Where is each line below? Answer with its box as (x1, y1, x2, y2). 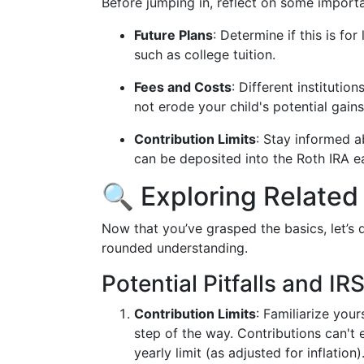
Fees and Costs (134, 79, 232, 95)
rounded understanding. (102, 240, 248, 256)
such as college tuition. (134, 46, 275, 63)
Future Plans (134, 27, 213, 43)
